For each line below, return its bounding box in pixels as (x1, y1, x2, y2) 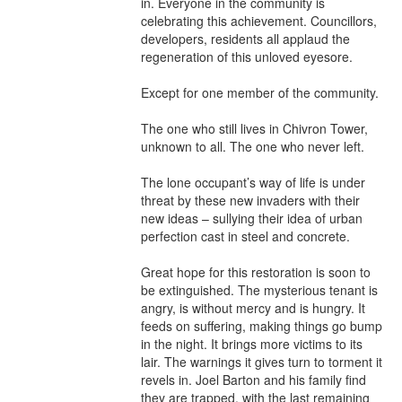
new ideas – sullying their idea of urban (141, 209, 363, 227)
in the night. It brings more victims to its (141, 335, 363, 353)
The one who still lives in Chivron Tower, (141, 119, 368, 137)
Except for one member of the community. (141, 83, 379, 101)
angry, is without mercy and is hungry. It (141, 299, 365, 317)
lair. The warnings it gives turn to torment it (141, 353, 382, 371)
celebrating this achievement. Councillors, (141, 12, 377, 30)
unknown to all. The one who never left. (141, 137, 364, 155)
